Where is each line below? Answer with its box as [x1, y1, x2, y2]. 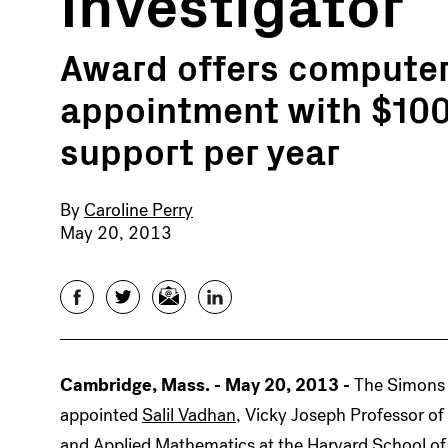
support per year [60, 124, 340, 175]
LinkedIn [203, 284, 262, 306]
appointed [60, 402, 142, 427]
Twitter [111, 284, 159, 306]
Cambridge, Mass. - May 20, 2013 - [60, 372, 354, 397]
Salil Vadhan [142, 402, 236, 427]
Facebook [65, 284, 133, 306]
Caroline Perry [84, 197, 193, 222]
